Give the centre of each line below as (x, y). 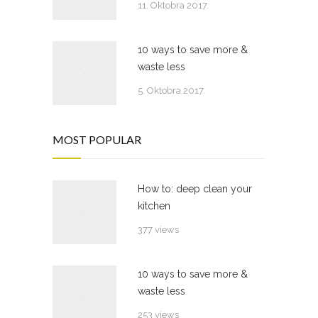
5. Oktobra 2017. (171, 91)
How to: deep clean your (195, 189)
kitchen (154, 206)
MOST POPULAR (97, 140)
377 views (158, 230)
